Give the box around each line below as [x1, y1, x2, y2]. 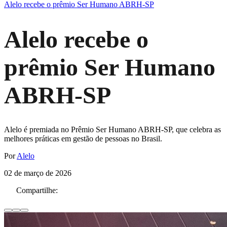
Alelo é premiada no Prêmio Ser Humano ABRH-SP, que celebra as [4, 125, 221, 134]
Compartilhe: [16, 186, 58, 195]
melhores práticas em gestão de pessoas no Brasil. [4, 134, 162, 143]
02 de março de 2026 [4, 169, 71, 178]
